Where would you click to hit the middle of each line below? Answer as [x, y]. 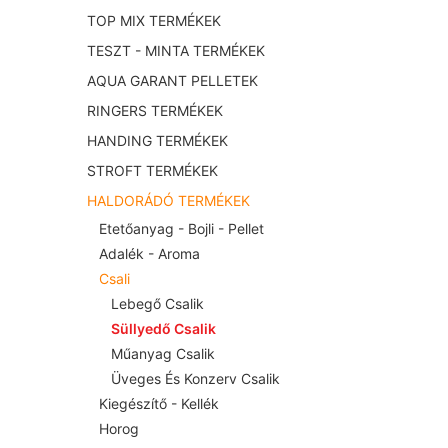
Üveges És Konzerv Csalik [195, 379]
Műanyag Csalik [163, 354]
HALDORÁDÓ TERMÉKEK [168, 201]
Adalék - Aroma [149, 254]
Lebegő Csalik [157, 304]
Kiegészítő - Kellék [159, 404]
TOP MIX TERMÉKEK [154, 21]
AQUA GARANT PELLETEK [172, 81]
